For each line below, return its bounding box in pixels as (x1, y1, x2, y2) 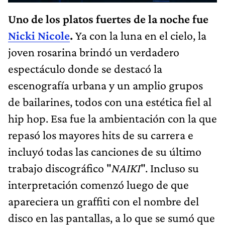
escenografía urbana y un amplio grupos (8, 78, 203, 92)
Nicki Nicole (8, 29, 70, 43)
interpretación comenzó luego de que (8, 178, 189, 192)
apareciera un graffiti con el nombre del (8, 194, 199, 208)
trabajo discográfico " (8, 161, 111, 175)
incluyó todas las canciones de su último (8, 145, 201, 159)
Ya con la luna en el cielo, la (75, 29, 206, 43)
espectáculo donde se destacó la (8, 62, 162, 76)
